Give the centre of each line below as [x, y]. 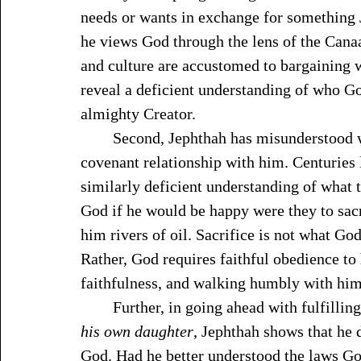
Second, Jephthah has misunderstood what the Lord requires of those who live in [97, 138]
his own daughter [137, 331]
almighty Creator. [138, 114]
